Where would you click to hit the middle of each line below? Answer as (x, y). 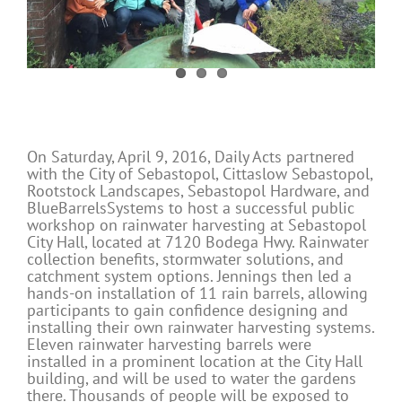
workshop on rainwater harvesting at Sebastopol (196, 224)
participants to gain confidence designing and (187, 310)
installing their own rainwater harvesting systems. (200, 327)
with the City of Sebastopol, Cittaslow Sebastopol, (199, 173)
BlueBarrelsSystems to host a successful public (190, 207)
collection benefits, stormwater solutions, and (185, 258)
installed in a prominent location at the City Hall (194, 361)
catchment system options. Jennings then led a (189, 275)
